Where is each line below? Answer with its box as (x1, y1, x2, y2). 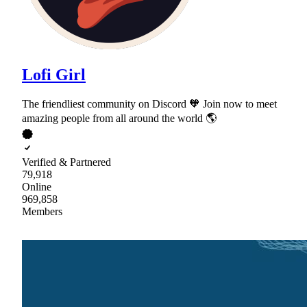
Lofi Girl (22, 65, 86, 84)
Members (22, 205, 62, 217)
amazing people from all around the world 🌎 (22, 112, 217, 124)
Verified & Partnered (22, 156, 111, 168)
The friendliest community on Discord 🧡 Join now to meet (22, 97, 277, 110)
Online (22, 180, 51, 193)
